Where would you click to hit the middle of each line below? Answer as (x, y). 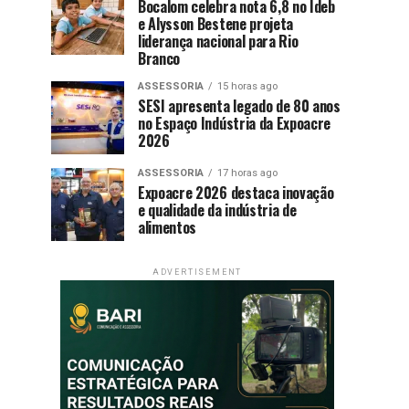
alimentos (168, 227)
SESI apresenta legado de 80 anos (239, 105)
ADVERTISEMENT (197, 272)
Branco (159, 58)
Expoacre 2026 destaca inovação (236, 192)
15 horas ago (247, 86)
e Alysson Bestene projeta (215, 23)
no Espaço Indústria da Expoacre (235, 123)
